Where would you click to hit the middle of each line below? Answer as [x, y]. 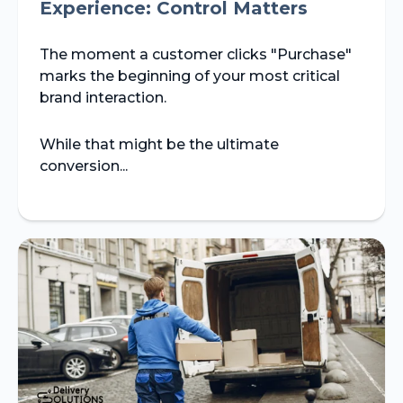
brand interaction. [105, 97]
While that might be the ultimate [159, 144]
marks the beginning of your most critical [190, 76]
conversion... [84, 166]
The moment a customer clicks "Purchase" [196, 54]
